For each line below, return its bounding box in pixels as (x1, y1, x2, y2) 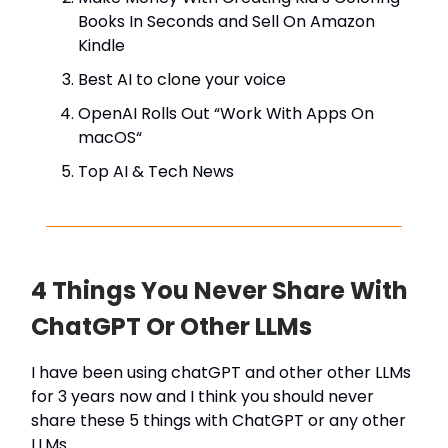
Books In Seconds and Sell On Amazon (78, 10, 375, 34)
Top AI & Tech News (78, 160, 234, 184)
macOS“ (78, 126, 142, 150)
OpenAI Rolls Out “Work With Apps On (78, 102, 374, 126)
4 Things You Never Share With (31, 274, 408, 308)
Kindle (78, 34, 125, 58)
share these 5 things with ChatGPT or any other (31, 409, 406, 433)
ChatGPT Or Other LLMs (31, 310, 312, 344)
